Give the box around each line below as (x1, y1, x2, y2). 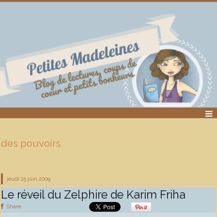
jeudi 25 (7, 176, 27, 182)
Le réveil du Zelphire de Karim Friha (1, 187, 186, 201)
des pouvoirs (1, 138, 61, 150)
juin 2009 (28, 176, 51, 182)
